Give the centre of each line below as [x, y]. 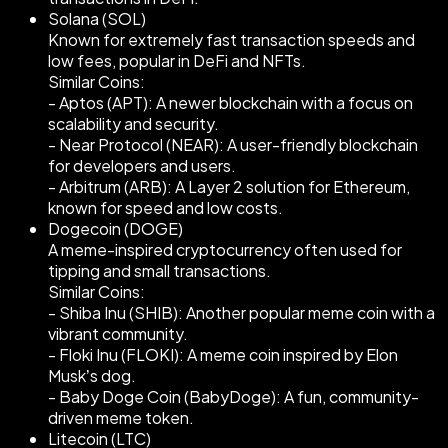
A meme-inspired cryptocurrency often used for [225, 250]
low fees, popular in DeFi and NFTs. [177, 61]
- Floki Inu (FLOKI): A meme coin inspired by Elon [223, 355]
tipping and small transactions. [159, 271]
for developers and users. [142, 166]
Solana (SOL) [97, 19]
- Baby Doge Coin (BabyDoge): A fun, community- [233, 397]
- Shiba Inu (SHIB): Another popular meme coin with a [241, 313]
